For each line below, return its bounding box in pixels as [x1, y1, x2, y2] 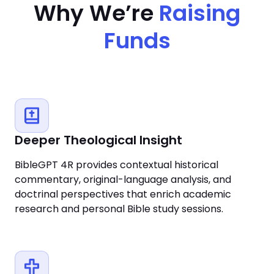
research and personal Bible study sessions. [15, 202, 223, 216]
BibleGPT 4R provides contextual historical [15, 158, 218, 172]
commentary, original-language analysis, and [15, 172, 231, 187]
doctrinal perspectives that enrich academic [15, 187, 231, 201]
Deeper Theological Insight [15, 131, 182, 149]
